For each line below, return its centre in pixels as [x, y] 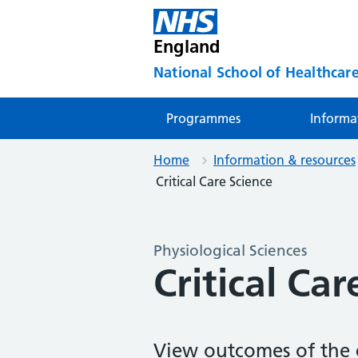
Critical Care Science [214, 182]
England [187, 46]
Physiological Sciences [230, 251]
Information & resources [284, 160]
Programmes [203, 119]
